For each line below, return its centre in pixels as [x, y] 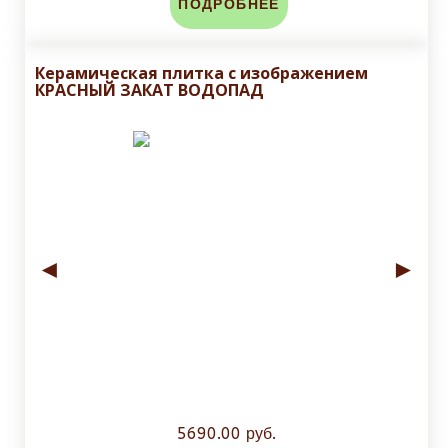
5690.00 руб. [226, 434]
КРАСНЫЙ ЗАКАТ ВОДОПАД [149, 90]
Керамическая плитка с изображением [201, 73]
